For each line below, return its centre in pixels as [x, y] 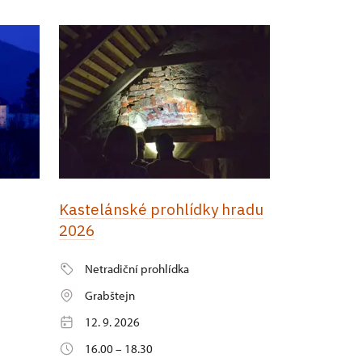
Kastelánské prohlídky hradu [161, 210]
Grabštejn [110, 296]
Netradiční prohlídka [137, 269]
